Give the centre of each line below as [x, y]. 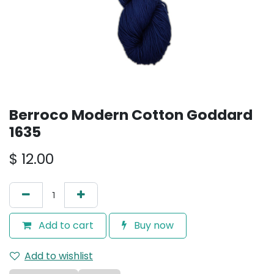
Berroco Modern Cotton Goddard [131, 115]
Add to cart [65, 225]
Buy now [153, 225]
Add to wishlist [59, 256]
